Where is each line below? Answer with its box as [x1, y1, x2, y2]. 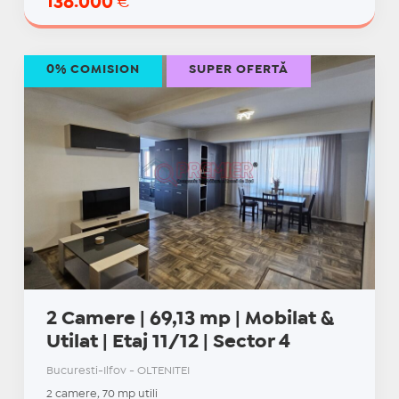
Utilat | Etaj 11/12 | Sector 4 [45, 334, 290, 351]
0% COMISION [45, 64, 140, 76]
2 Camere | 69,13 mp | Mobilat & [45, 311, 333, 328]
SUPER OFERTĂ [188, 64, 289, 76]
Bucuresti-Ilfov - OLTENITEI [45, 366, 190, 377]
